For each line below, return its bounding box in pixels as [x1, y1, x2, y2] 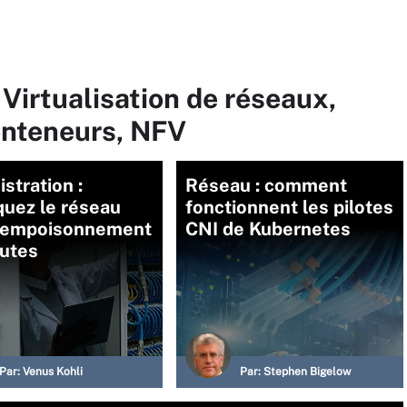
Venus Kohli [23, 365, 83, 378]
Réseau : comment [185, 174, 347, 196]
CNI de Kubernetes [185, 218, 351, 240]
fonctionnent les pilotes [185, 196, 393, 218]
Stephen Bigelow [263, 365, 351, 378]
